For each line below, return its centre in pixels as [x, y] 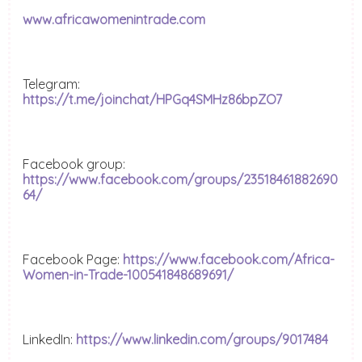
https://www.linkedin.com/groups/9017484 [202, 340]
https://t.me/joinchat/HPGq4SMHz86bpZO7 [152, 100]
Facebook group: [74, 164]
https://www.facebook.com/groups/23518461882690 [180, 180]
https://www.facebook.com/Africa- [229, 260]
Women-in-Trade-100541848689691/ [128, 275]
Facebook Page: [73, 260]
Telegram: [51, 84]
